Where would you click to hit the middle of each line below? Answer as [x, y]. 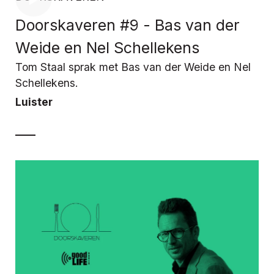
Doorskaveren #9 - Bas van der [128, 25]
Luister [34, 102]
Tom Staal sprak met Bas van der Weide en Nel [133, 67]
